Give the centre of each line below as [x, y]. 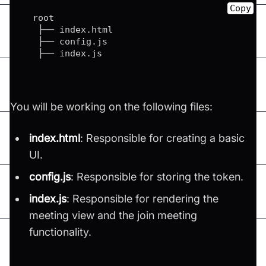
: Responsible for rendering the [143, 199]
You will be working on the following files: [111, 107]
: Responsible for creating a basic [163, 138]
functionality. [61, 232]
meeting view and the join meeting [113, 216]
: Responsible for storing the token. [157, 177]
